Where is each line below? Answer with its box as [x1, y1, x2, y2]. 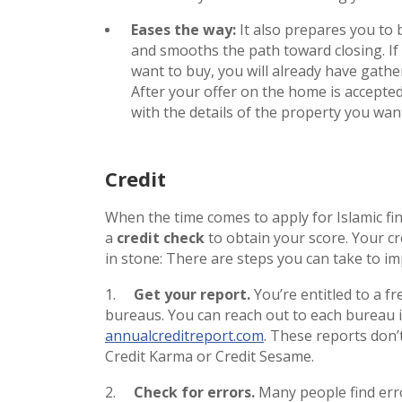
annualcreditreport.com [105, 325, 264, 345]
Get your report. [134, 284, 250, 304]
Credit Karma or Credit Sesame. [105, 345, 314, 366]
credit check [117, 227, 205, 248]
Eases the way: [131, 19, 236, 39]
